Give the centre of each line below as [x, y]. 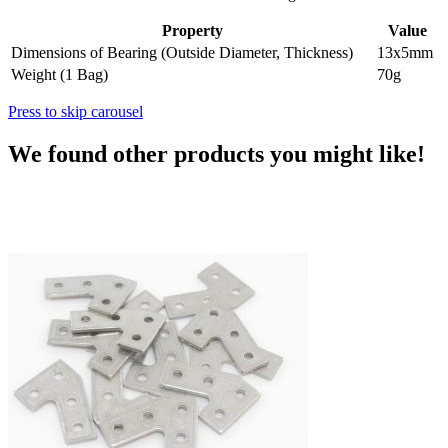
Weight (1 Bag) [59, 74]
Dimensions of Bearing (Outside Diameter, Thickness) [182, 52]
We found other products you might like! [216, 153]
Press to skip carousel [75, 111]
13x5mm [405, 52]
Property [192, 30]
